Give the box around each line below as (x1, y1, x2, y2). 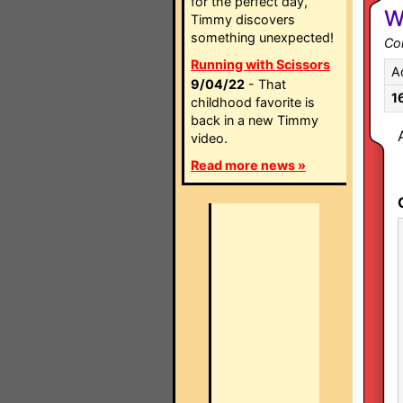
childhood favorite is (191, 94, 315, 110)
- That (245, 76, 286, 92)
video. (191, 130, 228, 146)
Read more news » (191, 157, 306, 173)
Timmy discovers (191, 12, 295, 27)
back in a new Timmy (191, 112, 318, 128)
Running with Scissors (191, 57, 330, 72)
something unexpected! (191, 30, 334, 45)
